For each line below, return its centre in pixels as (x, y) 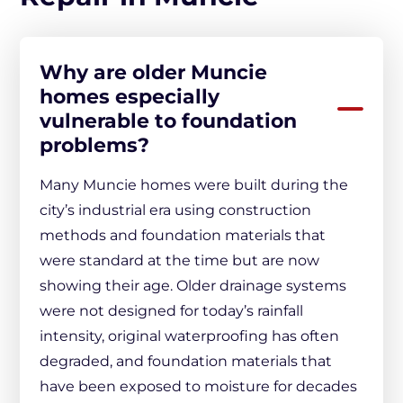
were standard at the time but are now (179, 260)
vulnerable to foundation (168, 121)
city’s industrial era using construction (175, 210)
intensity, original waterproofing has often (189, 336)
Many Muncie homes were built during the (194, 185)
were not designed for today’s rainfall (171, 311)
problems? (94, 145)
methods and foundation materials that (183, 235)
